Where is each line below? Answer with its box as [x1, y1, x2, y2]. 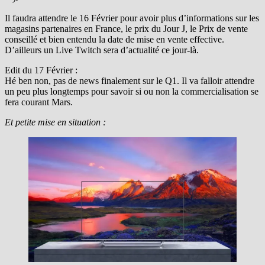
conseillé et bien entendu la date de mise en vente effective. [5, 34, 224, 44]
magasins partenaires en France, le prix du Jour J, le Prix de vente [5, 23, 248, 34]
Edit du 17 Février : [5, 64, 77, 75]
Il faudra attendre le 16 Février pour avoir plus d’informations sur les [5, 12, 259, 23]
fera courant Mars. [5, 96, 73, 107]
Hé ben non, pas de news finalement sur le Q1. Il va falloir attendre [5, 75, 254, 86]
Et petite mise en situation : [5, 117, 106, 127]
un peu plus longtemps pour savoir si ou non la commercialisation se [5, 86, 258, 96]
